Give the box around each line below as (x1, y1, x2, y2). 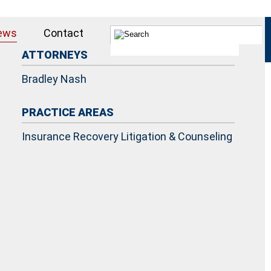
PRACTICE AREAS (22, 106, 114, 119)
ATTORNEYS (22, 48, 88, 61)
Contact (44, 27, 83, 39)
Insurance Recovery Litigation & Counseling (22, 130, 232, 143)
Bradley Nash (22, 73, 87, 85)
